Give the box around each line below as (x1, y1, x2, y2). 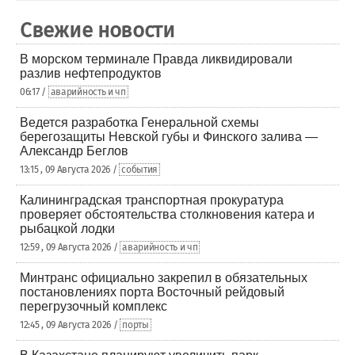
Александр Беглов (20, 144, 128, 158)
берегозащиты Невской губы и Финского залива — (20, 130, 318, 143)
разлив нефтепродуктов (20, 67, 162, 80)
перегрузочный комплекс (20, 300, 167, 313)
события (121, 164, 158, 175)
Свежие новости (20, 18, 175, 43)
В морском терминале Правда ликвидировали (20, 52, 292, 66)
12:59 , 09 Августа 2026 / (20, 242, 120, 253)
